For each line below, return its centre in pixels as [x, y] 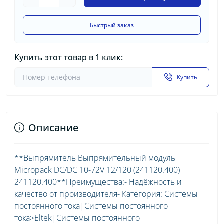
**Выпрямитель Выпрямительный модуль [95, 158]
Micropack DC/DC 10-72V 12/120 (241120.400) [97, 170]
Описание [53, 127]
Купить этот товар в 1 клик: [69, 57]
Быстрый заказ [112, 25]
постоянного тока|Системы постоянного [91, 206]
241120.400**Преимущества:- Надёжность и [98, 182]
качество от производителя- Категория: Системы [106, 194]
